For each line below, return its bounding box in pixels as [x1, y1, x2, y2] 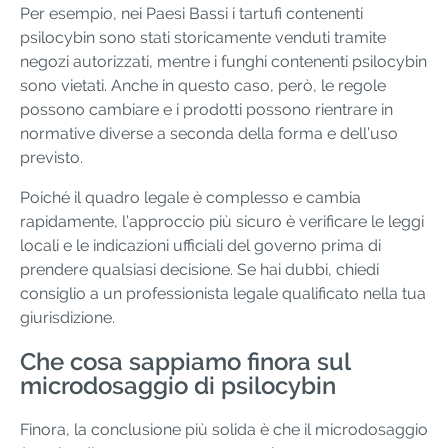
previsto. [20, 148, 83, 168]
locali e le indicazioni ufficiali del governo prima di [20, 236, 381, 256]
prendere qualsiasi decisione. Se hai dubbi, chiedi [20, 260, 379, 280]
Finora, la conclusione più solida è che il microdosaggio [20, 420, 428, 440]
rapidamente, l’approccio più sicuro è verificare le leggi [20, 212, 424, 232]
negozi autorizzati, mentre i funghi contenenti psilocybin [20, 52, 427, 72]
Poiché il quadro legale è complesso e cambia [20, 188, 361, 208]
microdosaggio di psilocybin [20, 371, 336, 401]
